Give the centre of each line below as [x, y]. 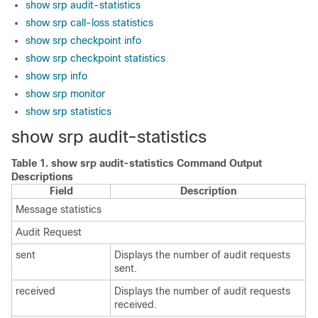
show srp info [56, 76]
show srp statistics [68, 111]
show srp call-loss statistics [89, 23]
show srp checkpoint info [83, 40]
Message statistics [59, 209]
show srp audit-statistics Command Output [157, 163]
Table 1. [31, 163]
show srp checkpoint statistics [95, 58]
